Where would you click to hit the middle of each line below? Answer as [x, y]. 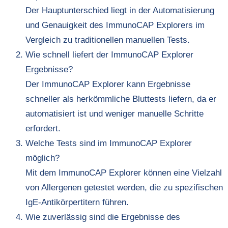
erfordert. [43, 129]
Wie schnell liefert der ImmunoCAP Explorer [109, 55]
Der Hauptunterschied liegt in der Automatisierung [120, 11]
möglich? [42, 158]
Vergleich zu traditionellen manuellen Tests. [108, 40]
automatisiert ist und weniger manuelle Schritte [115, 114]
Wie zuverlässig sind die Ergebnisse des [103, 217]
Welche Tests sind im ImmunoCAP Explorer [109, 144]
